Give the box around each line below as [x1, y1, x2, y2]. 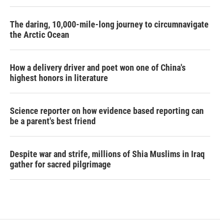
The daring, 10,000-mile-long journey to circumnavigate [10, 19, 209, 29]
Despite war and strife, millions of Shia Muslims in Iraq [10, 149, 205, 159]
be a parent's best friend [10, 116, 96, 126]
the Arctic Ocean [10, 29, 69, 40]
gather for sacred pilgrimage [10, 159, 111, 169]
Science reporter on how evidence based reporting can [10, 106, 204, 116]
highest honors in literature [10, 73, 108, 83]
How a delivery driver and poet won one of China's [10, 62, 186, 73]
